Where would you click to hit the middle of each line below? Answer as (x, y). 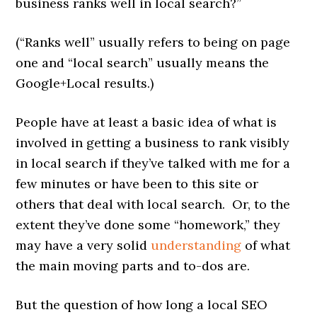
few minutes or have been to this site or (137, 184)
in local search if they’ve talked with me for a (153, 163)
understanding (196, 245)
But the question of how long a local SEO (142, 305)
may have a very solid (83, 245)
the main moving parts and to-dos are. (133, 266)
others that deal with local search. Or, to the (153, 204)
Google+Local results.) (85, 83)
